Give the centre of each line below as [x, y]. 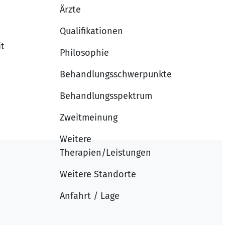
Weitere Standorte [98, 174]
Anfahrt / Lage [90, 196]
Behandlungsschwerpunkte [116, 74]
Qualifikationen [91, 31]
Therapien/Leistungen [105, 152]
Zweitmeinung [89, 117]
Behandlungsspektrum [106, 96]
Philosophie [84, 52]
